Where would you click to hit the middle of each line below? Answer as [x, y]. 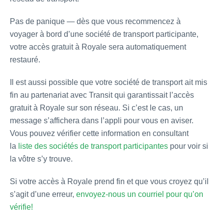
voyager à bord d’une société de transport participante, [104, 34]
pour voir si [188, 146]
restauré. [25, 60]
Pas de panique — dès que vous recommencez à [95, 22]
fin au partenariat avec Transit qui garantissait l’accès [102, 95]
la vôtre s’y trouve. [41, 159]
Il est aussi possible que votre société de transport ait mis [109, 82]
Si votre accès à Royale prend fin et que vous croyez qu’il [109, 182]
